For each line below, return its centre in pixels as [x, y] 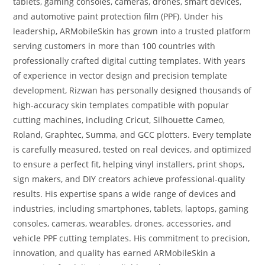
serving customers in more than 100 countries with [114, 46]
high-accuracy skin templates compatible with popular [121, 105]
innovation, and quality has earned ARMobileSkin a [114, 253]
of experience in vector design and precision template [120, 76]
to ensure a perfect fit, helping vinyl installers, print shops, [129, 164]
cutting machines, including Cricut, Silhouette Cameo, [119, 120]
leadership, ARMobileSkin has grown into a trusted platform [132, 31]
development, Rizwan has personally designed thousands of [132, 91]
